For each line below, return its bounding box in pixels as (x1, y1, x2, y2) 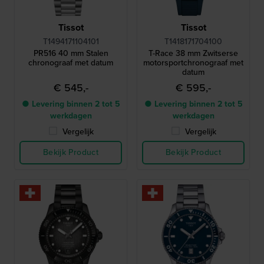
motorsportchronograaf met (143, 56, 243, 69)
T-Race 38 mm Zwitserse (148, 47, 238, 60)
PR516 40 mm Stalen (33, 47, 108, 60)
